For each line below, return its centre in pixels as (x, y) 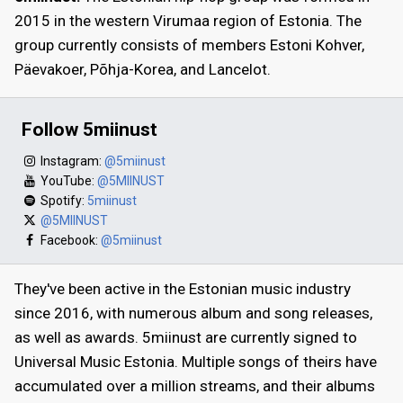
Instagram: (71, 161)
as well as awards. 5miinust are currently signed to (186, 338)
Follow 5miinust (90, 129)
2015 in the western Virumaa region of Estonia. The (188, 20)
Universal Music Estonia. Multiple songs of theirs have (196, 362)
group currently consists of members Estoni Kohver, (189, 45)
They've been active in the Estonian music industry (183, 289)
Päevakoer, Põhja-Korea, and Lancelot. (143, 69)
